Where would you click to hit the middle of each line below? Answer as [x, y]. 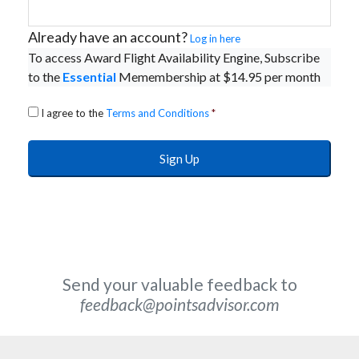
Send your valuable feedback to [179, 284]
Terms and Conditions [157, 113]
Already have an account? [109, 37]
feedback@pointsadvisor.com [179, 304]
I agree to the [73, 113]
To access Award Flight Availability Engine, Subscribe [174, 57]
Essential [89, 77]
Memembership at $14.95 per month [218, 77]
